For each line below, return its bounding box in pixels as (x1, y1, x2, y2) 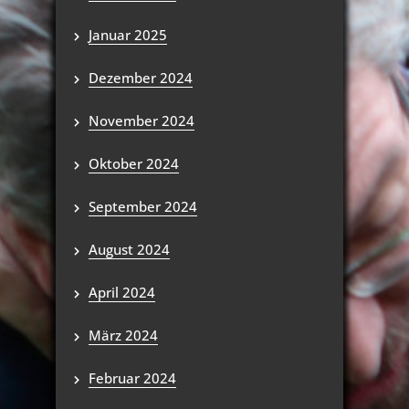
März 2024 (89, 326, 158, 344)
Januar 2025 (89, 26, 167, 44)
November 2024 (89, 111, 194, 130)
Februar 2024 (89, 369, 176, 387)
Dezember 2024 (89, 68, 193, 87)
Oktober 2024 (89, 154, 179, 173)
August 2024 (89, 240, 170, 258)
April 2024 (89, 283, 155, 301)
